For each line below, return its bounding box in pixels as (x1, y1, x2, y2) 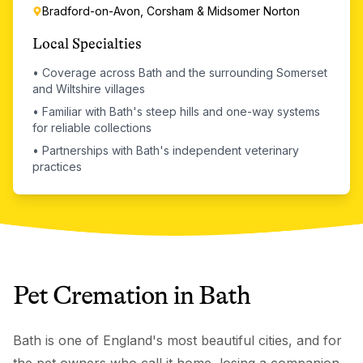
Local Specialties (32, 36, 142, 52)
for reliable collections (32, 121, 152, 135)
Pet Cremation (13, 280, 169, 310)
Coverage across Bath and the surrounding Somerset (42, 66, 327, 79)
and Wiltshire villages (32, 82, 145, 96)
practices (32, 160, 82, 173)
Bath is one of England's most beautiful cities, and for (13, 331, 342, 348)
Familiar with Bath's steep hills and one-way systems (42, 105, 320, 118)
